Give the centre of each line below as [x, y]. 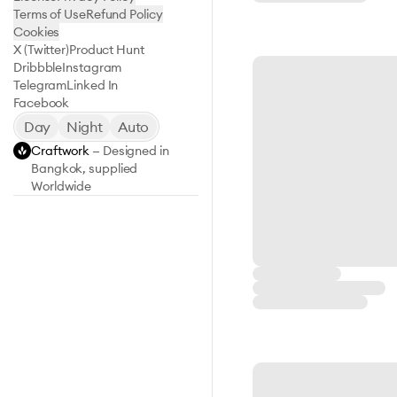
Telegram [40, 85]
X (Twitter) [41, 50]
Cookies [37, 32]
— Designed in [129, 151]
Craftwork [61, 151]
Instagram [92, 67]
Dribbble [38, 67]
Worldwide [62, 186]
